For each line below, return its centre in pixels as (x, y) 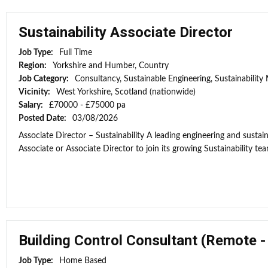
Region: (33, 66)
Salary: (32, 105)
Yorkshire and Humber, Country (111, 66)
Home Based (83, 261)
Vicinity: (35, 92)
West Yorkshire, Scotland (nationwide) (126, 92)
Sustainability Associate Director (126, 32)
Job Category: (45, 79)
